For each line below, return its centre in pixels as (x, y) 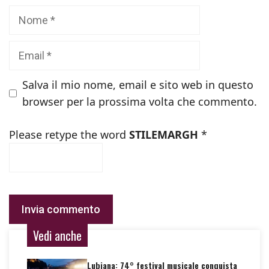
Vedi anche (57, 235)
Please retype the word (69, 134)
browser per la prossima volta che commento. (140, 101)
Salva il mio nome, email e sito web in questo (138, 85)
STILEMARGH (164, 134)
